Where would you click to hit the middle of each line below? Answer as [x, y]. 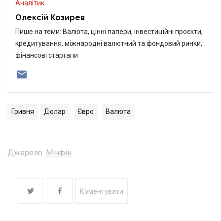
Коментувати [102, 191]
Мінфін [59, 152]
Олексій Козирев [50, 17]
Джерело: [26, 152]
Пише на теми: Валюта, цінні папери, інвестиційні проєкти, [109, 31]
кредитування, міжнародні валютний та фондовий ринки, [109, 43]
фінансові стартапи [47, 55]
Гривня [23, 111]
